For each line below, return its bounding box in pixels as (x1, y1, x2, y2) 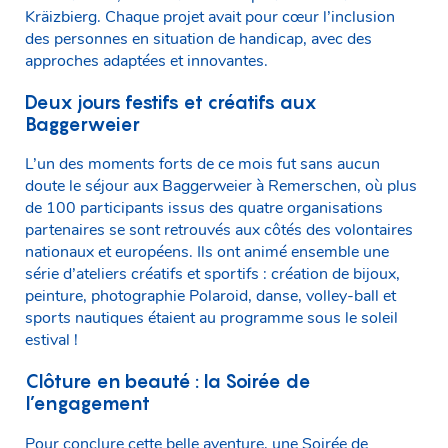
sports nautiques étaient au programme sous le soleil (25, 307, 398, 330)
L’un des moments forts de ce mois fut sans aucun (25, 153, 380, 176)
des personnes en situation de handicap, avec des (25, 27, 372, 50)
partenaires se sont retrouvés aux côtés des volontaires (25, 219, 413, 242)
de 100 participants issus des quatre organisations (25, 197, 383, 220)
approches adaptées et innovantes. (25, 49, 268, 72)
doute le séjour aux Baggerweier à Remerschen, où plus (25, 175, 417, 198)
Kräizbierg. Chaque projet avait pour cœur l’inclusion (25, 5, 395, 28)
